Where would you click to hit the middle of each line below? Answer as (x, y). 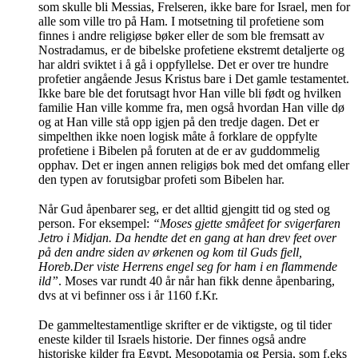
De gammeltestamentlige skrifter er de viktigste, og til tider (185, 324)
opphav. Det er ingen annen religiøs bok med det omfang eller (194, 165)
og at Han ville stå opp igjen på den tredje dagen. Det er (179, 122)
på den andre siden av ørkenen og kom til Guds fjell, (170, 253)
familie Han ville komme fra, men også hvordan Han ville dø (191, 108)
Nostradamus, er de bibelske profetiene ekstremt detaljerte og (191, 50)
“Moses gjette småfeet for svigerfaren (247, 224)
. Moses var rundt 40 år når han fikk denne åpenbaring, (197, 281)
